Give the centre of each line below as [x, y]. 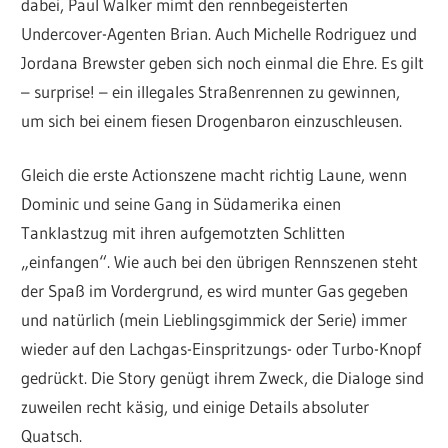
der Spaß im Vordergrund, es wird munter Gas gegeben [215, 291]
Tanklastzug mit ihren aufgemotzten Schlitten [183, 233]
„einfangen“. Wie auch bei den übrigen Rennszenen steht [220, 262]
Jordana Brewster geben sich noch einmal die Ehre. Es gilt [223, 62]
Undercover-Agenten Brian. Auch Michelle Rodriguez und [219, 33]
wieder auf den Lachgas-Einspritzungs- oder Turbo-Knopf [221, 349]
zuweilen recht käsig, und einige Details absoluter [195, 407]
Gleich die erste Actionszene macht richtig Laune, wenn [214, 175]
